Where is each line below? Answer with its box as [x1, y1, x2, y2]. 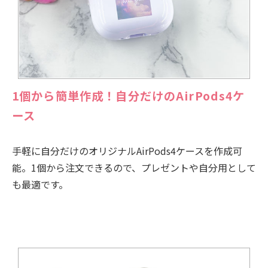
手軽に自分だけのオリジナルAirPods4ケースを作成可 [12, 144, 242, 159]
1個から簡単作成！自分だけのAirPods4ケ [12, 87, 245, 105]
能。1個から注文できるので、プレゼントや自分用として [12, 160, 256, 175]
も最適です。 [12, 177, 68, 192]
